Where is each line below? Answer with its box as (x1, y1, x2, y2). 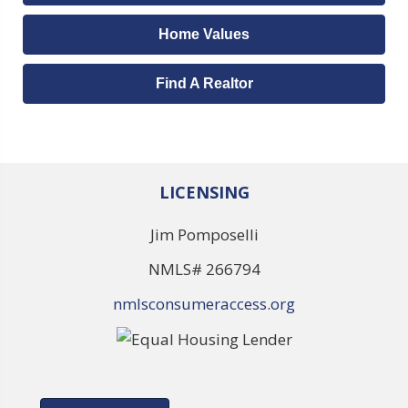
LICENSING (158, 181, 250, 203)
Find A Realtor (155, 76, 253, 91)
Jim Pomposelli (149, 224, 259, 245)
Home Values (158, 26, 250, 42)
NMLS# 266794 (148, 259, 260, 280)
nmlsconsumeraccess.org (113, 293, 295, 314)
